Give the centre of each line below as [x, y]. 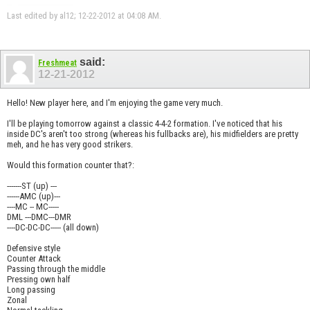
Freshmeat [57, 63]
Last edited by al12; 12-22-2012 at [67, 15]
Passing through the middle [56, 269]
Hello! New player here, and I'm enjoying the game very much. [115, 103]
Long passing [31, 290]
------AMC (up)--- [34, 197]
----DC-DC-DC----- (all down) [53, 228]
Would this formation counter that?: [71, 165]
